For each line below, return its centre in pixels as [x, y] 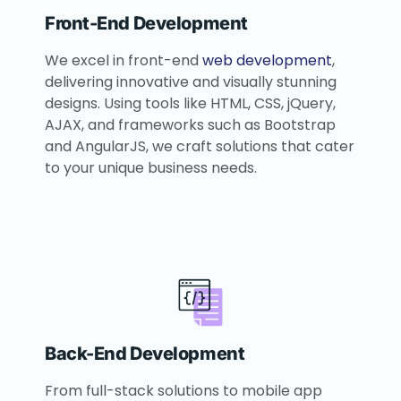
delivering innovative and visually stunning [191, 82]
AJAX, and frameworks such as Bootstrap [190, 125]
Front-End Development [146, 24]
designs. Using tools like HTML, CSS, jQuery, [190, 104]
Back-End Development [145, 354]
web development [267, 61]
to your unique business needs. [151, 168]
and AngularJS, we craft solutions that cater [200, 147]
